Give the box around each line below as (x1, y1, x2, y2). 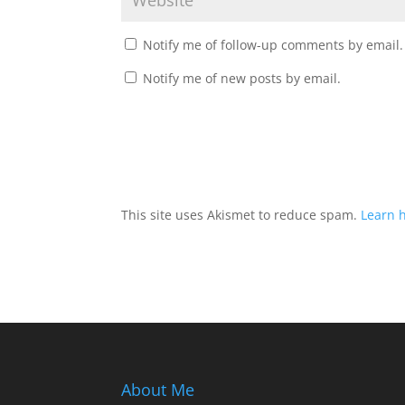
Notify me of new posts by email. (143, 70, 342, 87)
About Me (121, 378, 195, 400)
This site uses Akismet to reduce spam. (121, 206, 362, 223)
